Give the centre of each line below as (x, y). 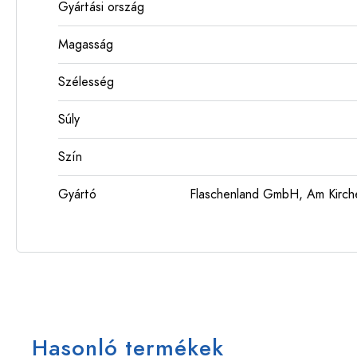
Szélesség (86, 82)
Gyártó (77, 194)
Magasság (86, 45)
